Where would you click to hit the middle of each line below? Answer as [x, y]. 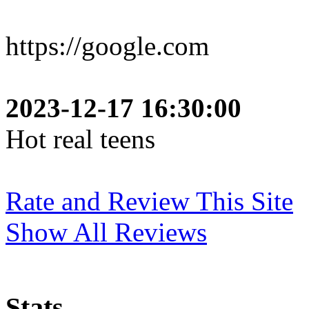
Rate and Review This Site [149, 201]
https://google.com [107, 46]
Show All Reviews [106, 232]
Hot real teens [80, 139]
